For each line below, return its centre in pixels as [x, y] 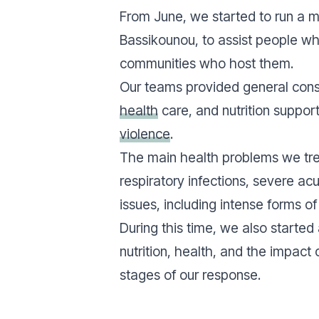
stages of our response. [190, 275]
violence [145, 134]
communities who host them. [208, 63]
